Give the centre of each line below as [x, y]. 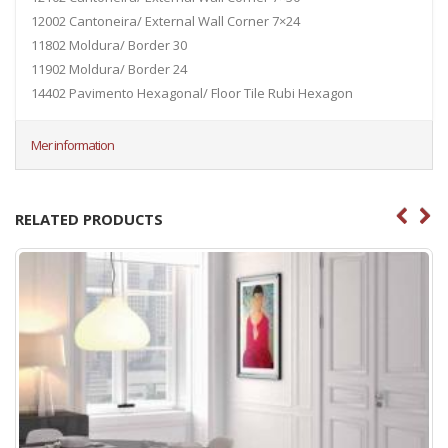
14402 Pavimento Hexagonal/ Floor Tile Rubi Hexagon [192, 93]
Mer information [72, 145]
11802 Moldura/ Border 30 [109, 45]
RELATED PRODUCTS [89, 219]
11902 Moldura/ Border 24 [109, 69]
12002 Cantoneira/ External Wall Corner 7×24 [165, 21]
